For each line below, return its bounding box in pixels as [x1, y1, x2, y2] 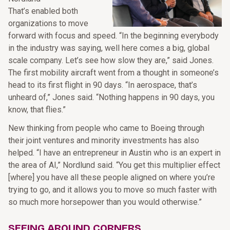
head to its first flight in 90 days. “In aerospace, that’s [8, 80, 197, 90]
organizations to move [8, 18, 88, 28]
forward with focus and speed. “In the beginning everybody [8, 31, 219, 41]
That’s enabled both [8, 6, 78, 16]
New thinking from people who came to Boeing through [8, 123, 204, 133]
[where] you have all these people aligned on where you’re [8, 172, 215, 182]
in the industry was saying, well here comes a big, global [8, 43, 209, 53]
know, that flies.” [8, 105, 66, 114]
